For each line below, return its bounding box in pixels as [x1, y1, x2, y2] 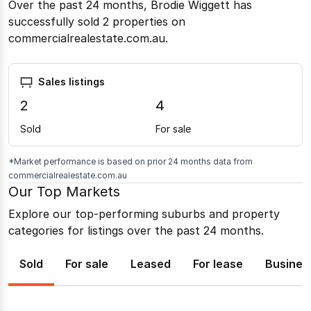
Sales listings [38, 76, 105, 87]
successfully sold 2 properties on [8, 15, 185, 28]
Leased [131, 257, 171, 271]
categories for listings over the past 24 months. [8, 224, 264, 238]
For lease [193, 257, 243, 271]
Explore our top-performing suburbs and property [8, 207, 280, 221]
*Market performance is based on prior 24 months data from [8, 156, 253, 167]
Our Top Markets [8, 183, 120, 201]
